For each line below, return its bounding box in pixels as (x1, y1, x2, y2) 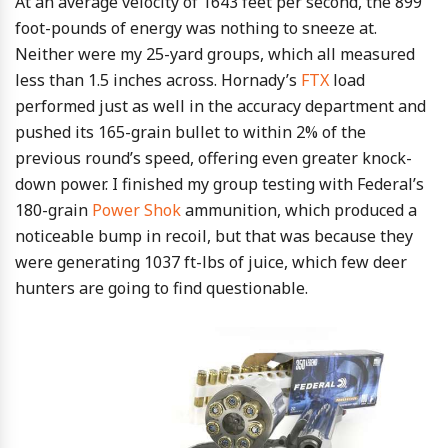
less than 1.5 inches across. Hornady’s (15, 69, 301, 92)
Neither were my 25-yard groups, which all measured (15, 43, 415, 66)
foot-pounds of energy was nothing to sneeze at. (15, 17, 377, 40)
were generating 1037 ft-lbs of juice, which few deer (15, 251, 407, 274)
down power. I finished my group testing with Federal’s (15, 173, 424, 196)
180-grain (15, 199, 92, 222)
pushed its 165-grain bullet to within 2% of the (15, 121, 366, 144)
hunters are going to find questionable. (15, 277, 308, 300)
